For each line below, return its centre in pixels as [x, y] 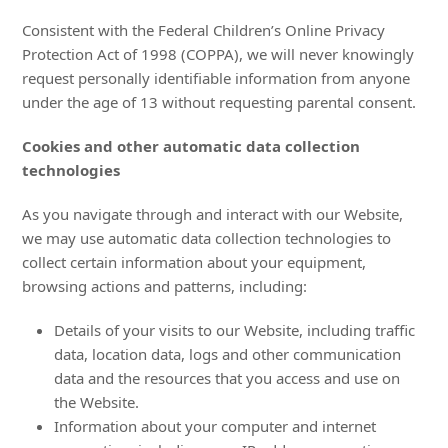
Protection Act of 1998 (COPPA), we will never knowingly [218, 54]
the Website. [97, 402]
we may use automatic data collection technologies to [207, 238]
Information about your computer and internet [215, 426]
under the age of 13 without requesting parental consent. [219, 102]
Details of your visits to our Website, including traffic [235, 330]
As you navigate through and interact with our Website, [213, 214]
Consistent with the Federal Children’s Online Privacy [204, 30]
